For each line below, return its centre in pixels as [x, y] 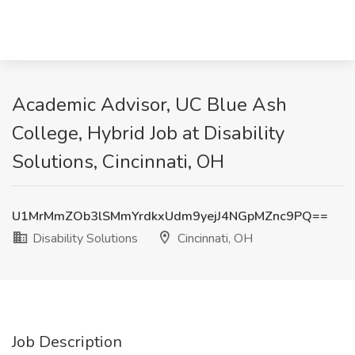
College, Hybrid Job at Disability [148, 133]
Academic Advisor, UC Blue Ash [149, 105]
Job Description [67, 342]
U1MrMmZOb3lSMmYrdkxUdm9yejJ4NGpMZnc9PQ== [170, 216]
